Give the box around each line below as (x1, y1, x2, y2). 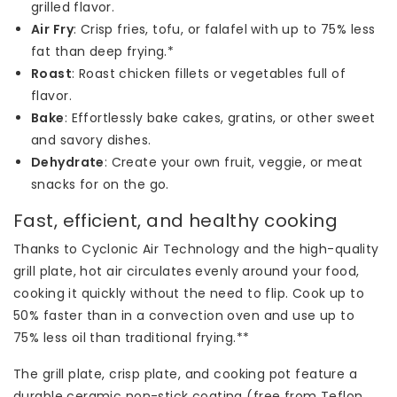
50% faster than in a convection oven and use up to (13, 306, 354, 324)
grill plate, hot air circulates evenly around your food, (13, 261, 360, 280)
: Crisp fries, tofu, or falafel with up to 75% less (73, 19, 376, 38)
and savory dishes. (31, 130, 152, 149)
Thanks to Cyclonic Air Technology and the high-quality (13, 239, 379, 258)
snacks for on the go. (31, 175, 169, 193)
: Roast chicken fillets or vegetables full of (72, 64, 346, 82)
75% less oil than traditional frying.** (13, 328, 250, 346)
